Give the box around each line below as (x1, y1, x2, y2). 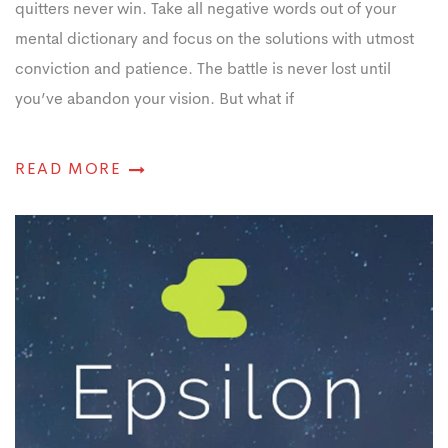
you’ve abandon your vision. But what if (15, 91, 294, 108)
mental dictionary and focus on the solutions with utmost (15, 31, 414, 48)
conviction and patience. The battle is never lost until (15, 61, 391, 78)
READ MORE (15, 161, 122, 178)
